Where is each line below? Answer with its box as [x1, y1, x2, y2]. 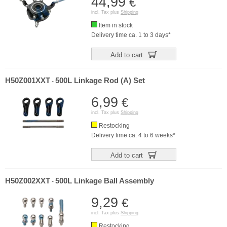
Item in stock [97, 22, 133, 29]
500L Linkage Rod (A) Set [55, 77, 145, 85]
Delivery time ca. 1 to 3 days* [91, 31, 171, 39]
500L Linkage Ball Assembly [55, 177, 154, 185]
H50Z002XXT [5, 177, 50, 185]
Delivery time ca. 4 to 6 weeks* [91, 132, 175, 139]
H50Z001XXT [5, 77, 50, 85]
